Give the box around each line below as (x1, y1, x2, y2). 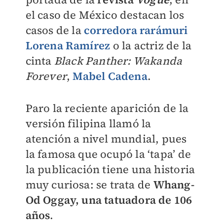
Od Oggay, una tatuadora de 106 (25, 192, 192, 207)
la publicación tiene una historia (25, 162, 195, 177)
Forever (25, 69, 67, 83)
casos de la (25, 23, 84, 37)
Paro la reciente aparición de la (25, 101, 188, 115)
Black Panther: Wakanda (54, 53, 183, 68)
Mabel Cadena (73, 69, 147, 83)
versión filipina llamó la (25, 116, 151, 131)
